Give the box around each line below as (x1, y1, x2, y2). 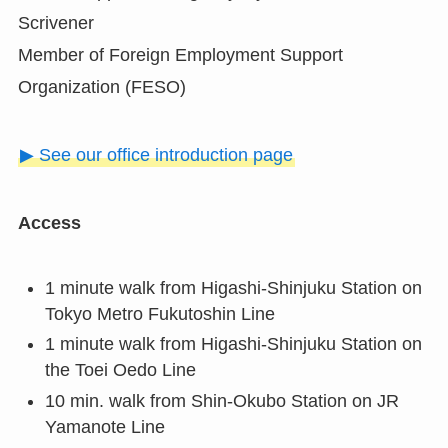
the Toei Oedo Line (44, 360, 196, 381)
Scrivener (17, 13, 94, 34)
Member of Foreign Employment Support (17, 45, 343, 66)
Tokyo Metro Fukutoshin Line (44, 303, 275, 324)
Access (17, 212, 81, 233)
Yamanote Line (44, 416, 165, 437)
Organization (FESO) (17, 77, 186, 98)
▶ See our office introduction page (19, 145, 293, 166)
